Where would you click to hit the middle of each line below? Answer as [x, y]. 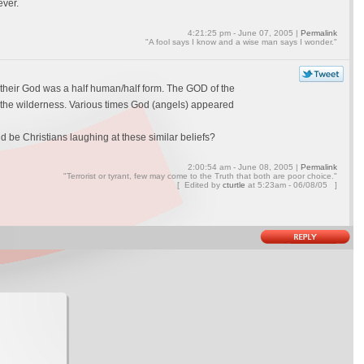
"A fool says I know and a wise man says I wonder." [241, 42]
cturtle [234, 185]
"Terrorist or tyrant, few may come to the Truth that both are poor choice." [200, 176]
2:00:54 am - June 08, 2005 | [244, 167]
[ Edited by [199, 185]
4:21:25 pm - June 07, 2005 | [244, 33]
